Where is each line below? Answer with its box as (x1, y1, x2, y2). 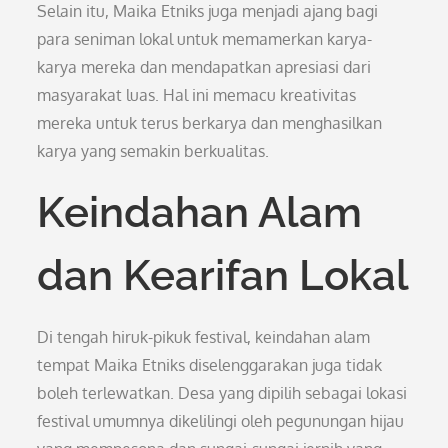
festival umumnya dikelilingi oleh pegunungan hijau (37, 411, 405, 431)
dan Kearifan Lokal (37, 251, 410, 300)
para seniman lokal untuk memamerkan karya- (37, 29, 373, 49)
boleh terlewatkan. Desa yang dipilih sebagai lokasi (37, 383, 408, 403)
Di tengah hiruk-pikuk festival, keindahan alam (37, 327, 371, 347)
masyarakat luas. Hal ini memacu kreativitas (37, 85, 357, 105)
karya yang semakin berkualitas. (37, 141, 270, 161)
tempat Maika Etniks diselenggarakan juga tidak (37, 355, 383, 375)
